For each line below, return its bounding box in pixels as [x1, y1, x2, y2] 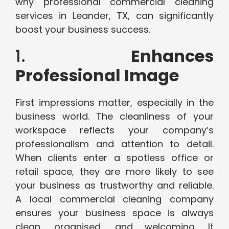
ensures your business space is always [15, 207, 214, 220]
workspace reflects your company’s [15, 124, 214, 137]
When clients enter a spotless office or [15, 151, 214, 165]
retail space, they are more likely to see [15, 165, 214, 178]
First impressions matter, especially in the [15, 96, 214, 109]
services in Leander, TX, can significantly [15, 9, 214, 22]
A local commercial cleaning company [15, 193, 214, 206]
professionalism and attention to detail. [15, 138, 214, 151]
